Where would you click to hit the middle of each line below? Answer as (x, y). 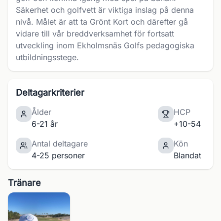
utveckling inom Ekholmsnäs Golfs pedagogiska (105, 45)
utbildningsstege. (47, 57)
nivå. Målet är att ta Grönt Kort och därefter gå (102, 22)
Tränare (24, 183)
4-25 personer (58, 155)
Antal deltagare (60, 144)
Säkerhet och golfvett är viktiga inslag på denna (105, 10)
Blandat (187, 155)
